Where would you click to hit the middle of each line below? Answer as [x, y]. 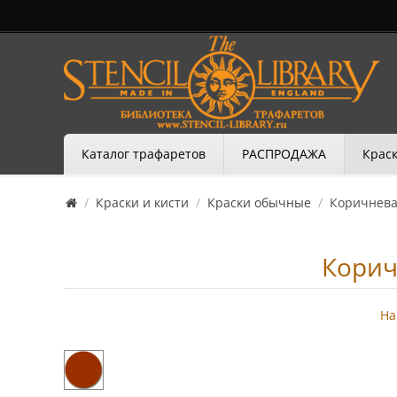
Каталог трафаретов [144, 153]
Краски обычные [259, 202]
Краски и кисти [142, 202]
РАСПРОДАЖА [284, 153]
